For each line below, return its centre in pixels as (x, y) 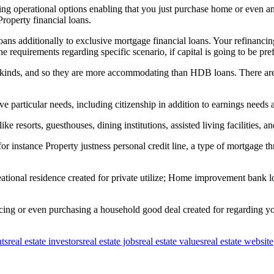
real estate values (171, 242)
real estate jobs (111, 242)
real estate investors (45, 242)
